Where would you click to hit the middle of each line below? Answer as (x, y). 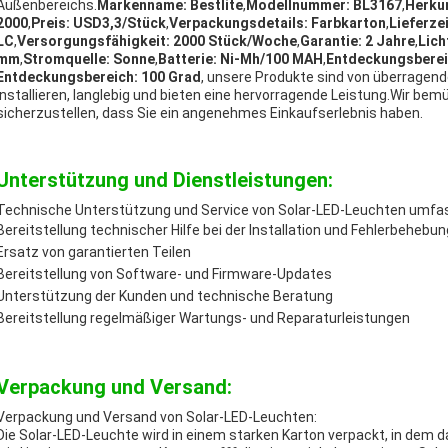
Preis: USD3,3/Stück (98, 23)
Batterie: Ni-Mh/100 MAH (240, 59)
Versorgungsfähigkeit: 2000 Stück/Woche (157, 41)
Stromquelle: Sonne (89, 59)
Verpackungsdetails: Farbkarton (277, 23)
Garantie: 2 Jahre (357, 41)
